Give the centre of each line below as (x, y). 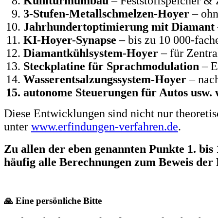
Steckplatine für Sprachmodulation (111, 66)
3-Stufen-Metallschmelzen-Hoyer (106, 14)
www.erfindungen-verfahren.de (105, 127)
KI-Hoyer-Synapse (70, 40)
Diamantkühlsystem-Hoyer (91, 53)
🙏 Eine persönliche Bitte (53, 201)
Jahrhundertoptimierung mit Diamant (119, 27)
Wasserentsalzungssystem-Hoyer (105, 80)
